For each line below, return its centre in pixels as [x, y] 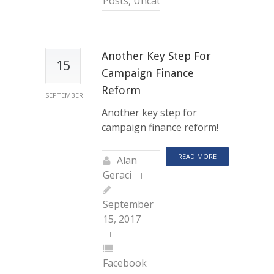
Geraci [117, 175]
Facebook [125, 263]
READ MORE [197, 156]
